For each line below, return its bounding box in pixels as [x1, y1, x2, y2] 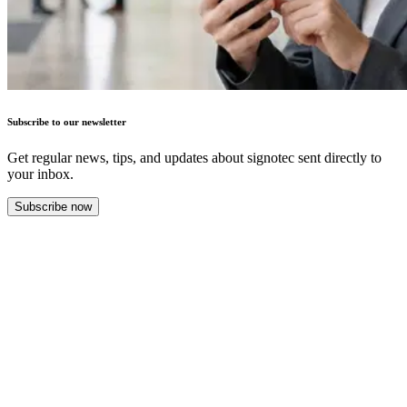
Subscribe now [15, 199, 92, 213]
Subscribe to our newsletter [7, 115, 126, 127]
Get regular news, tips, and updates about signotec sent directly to [7, 149, 382, 165]
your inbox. [7, 165, 74, 182]
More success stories [7, 304, 197, 329]
